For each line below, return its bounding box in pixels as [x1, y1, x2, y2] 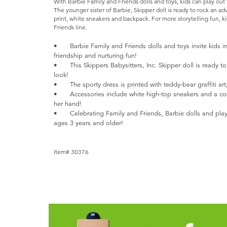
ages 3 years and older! [54, 119, 124, 127]
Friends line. [54, 23, 89, 31]
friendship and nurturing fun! [54, 51, 137, 60]
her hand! [54, 99, 82, 108]
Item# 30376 [54, 148, 89, 156]
